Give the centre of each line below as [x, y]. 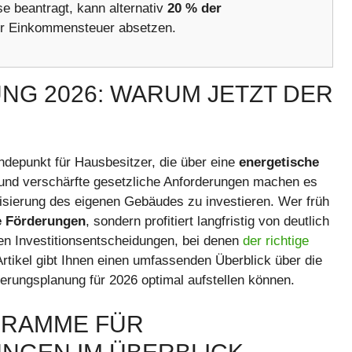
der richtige [276, 241]
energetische [279, 163]
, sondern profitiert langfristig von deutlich [207, 222]
